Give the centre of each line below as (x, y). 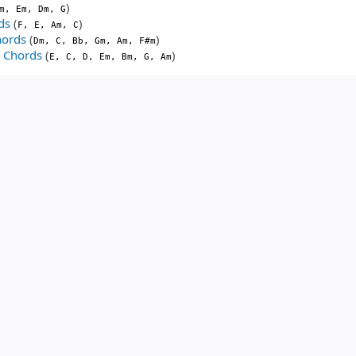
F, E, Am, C (48, 25)
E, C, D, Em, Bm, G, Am (110, 56)
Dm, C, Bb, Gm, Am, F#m (95, 41)
